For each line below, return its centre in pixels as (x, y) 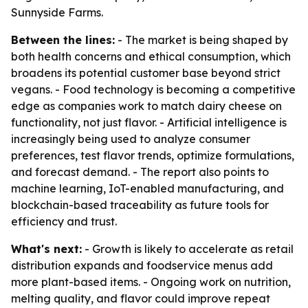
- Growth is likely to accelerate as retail (188, 249)
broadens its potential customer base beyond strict (146, 73)
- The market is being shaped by (201, 40)
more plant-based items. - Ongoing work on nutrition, (151, 282)
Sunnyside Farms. (57, 12)
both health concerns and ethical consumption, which (151, 56)
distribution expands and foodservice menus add (142, 265)
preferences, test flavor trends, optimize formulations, (153, 155)
